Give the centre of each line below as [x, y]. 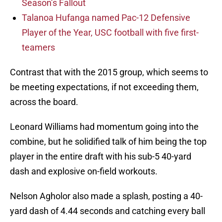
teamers [38, 48]
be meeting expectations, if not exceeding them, [104, 87]
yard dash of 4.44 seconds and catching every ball [108, 211]
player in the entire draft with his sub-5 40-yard [101, 157]
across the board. [44, 102]
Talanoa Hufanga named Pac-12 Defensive [106, 18]
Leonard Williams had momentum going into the [104, 127]
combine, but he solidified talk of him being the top [108, 142]
